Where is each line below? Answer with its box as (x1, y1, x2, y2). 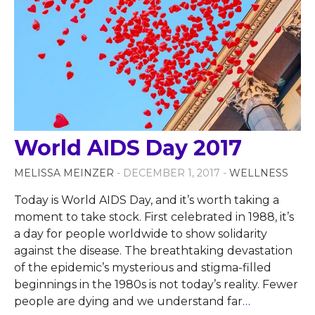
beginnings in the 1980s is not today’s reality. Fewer (14, 278, 298, 292)
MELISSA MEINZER (14, 167, 114, 180)
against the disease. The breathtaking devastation (14, 244, 292, 258)
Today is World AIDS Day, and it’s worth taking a (14, 193, 279, 207)
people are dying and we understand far (14, 295, 243, 309)
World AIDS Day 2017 (14, 135, 242, 162)
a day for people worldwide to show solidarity (14, 227, 267, 241)
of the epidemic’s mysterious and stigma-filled (14, 261, 271, 275)
